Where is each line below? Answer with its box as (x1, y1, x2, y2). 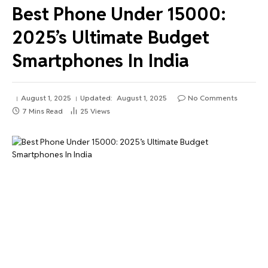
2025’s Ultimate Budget (12, 25, 209, 49)
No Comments (188, 93, 237, 102)
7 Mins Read (22, 106, 63, 115)
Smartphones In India (12, 48, 189, 72)
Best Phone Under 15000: (12, 1, 226, 26)
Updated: (80, 93, 112, 102)
